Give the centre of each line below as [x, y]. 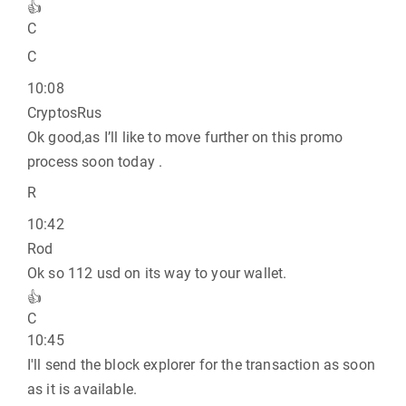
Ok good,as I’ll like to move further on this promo [185, 137]
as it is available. [82, 389]
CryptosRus [65, 113]
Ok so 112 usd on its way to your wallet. [157, 273]
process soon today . [95, 162]
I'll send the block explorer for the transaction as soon [201, 365]
